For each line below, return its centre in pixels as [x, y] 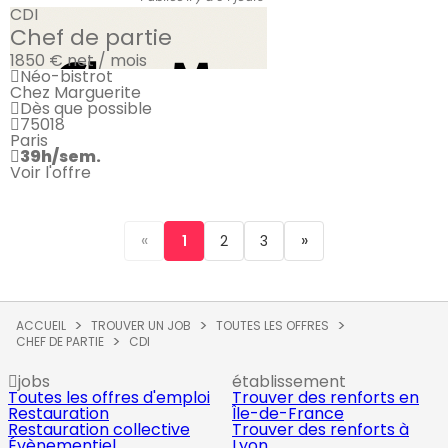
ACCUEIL [41, 325]
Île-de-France [288, 413]
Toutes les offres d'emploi [109, 397]
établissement [289, 381]
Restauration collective [99, 429]
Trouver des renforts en [325, 397]
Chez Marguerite [75, 92]
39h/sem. [60, 156]
